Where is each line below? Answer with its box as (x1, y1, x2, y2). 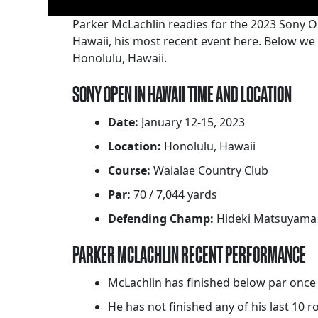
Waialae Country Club (150, 163, 268, 179)
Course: (108, 163, 150, 179)
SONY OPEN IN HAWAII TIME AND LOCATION (72, 81, 292, 108)
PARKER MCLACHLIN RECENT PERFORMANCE (72, 241, 306, 268)
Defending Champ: (108, 211, 214, 227)
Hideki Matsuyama (214, 211, 317, 227)
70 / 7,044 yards (131, 187, 217, 203)
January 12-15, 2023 (138, 114, 245, 131)
